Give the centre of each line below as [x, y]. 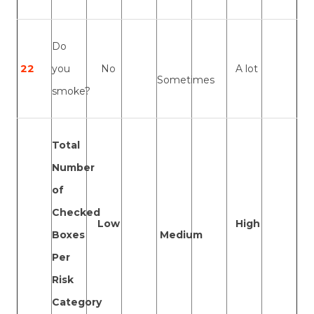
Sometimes [186, 80]
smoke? [71, 91]
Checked [76, 213]
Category [77, 302]
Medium [180, 235]
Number [73, 168]
